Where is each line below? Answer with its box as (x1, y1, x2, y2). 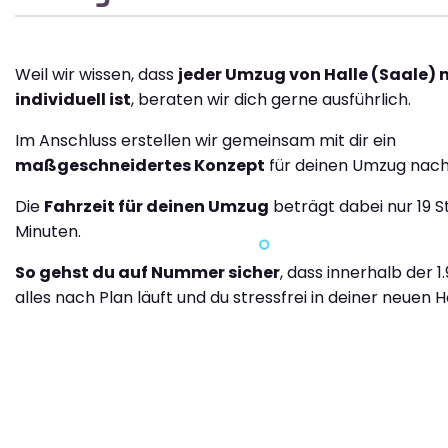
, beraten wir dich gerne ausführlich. (131, 88, 411, 112)
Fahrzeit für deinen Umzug (44, 195, 269, 219)
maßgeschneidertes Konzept (15, 154, 265, 178)
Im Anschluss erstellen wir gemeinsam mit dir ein (15, 129, 396, 153)
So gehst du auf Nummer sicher (15, 261, 280, 285)
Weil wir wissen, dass (15, 63, 178, 87)
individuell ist (15, 88, 131, 112)
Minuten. (15, 220, 81, 244)
